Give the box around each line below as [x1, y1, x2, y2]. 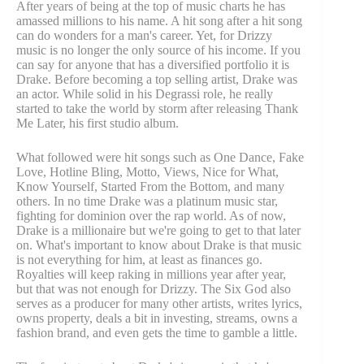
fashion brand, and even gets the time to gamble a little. [16, 326, 297, 340]
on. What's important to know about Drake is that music [16, 238, 301, 253]
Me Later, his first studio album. [16, 116, 185, 131]
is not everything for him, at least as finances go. [16, 253, 262, 267]
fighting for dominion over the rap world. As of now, [16, 209, 286, 223]
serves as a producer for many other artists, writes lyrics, [16, 297, 302, 311]
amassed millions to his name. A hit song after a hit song [16, 14, 302, 28]
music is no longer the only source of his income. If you [16, 43, 301, 58]
